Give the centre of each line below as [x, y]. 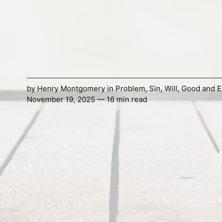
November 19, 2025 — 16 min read [87, 100]
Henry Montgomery [71, 89]
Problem [130, 89]
